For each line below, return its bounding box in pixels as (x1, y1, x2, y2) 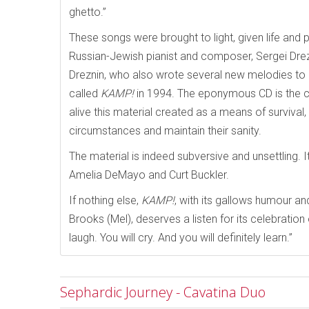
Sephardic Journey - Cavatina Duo (60, 283, 266, 302)
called (69, 87, 101, 101)
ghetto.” (69, 6, 106, 19)
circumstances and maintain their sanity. (69, 124, 261, 138)
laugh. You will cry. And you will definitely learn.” (69, 231, 292, 245)
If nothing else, (69, 194, 141, 208)
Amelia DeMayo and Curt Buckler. (69, 168, 229, 182)
